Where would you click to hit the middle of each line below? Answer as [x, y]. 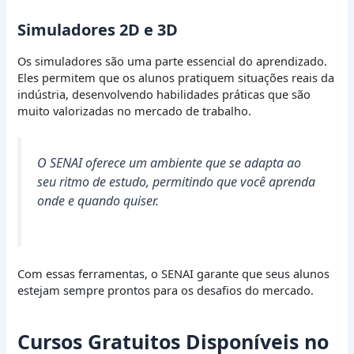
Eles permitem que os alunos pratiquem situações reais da [176, 78]
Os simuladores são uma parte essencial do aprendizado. [173, 61]
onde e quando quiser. [98, 201]
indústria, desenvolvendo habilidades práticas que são [164, 94]
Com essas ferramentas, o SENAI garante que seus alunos [174, 274]
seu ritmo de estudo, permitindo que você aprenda [177, 182]
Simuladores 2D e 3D [98, 30]
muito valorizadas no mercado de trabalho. [135, 111]
